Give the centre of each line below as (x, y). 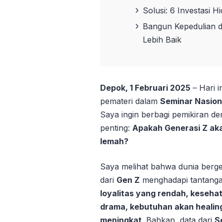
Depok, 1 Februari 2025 (145, 87)
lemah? (114, 141)
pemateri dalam (130, 101)
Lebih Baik (162, 40)
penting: (116, 128)
